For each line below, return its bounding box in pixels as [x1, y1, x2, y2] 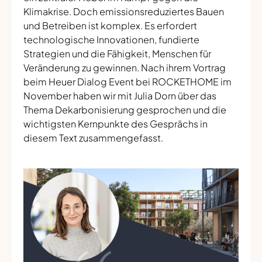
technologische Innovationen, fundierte [23, 33, 199, 46]
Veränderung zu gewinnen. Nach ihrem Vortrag [23, 61, 226, 74]
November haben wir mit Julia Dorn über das [23, 89, 216, 102]
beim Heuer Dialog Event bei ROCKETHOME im [23, 75, 232, 88]
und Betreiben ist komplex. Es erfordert [23, 19, 197, 32]
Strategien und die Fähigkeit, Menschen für [23, 47, 211, 60]
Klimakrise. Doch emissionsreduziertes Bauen [23, 5, 224, 18]
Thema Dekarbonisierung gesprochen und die [23, 104, 226, 116]
